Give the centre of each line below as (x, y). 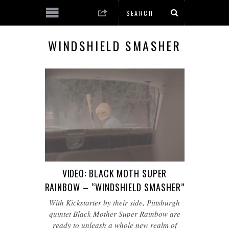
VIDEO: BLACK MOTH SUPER (114, 173)
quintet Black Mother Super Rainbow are (114, 213)
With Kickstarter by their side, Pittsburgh (114, 202)
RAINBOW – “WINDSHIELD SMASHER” (114, 187)
